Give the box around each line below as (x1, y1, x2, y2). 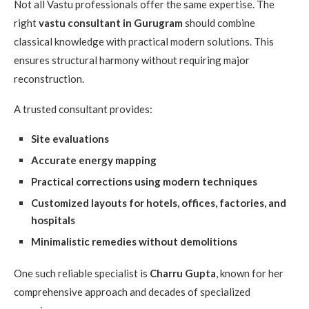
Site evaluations (31, 132, 109, 146)
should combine (183, 17, 255, 30)
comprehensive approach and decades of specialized (14, 286, 250, 299)
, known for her (216, 267, 283, 280)
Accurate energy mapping (31, 154, 157, 167)
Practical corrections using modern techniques (31, 175, 257, 188)
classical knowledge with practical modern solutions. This (14, 35, 274, 48)
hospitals (31, 214, 75, 227)
